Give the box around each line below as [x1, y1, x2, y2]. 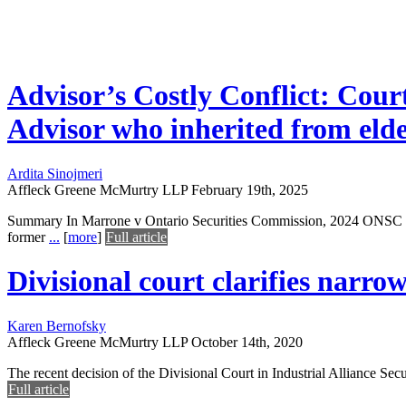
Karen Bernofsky [7, 317, 106, 333]
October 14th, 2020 [191, 333, 303, 350]
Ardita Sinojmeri [7, 165, 102, 181]
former [7, 228, 49, 245]
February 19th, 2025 [191, 181, 308, 198]
